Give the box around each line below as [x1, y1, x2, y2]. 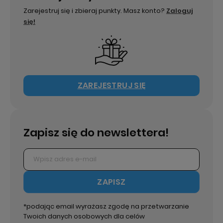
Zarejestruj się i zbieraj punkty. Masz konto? [23, 5, 166, 15]
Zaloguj [166, 5, 193, 15]
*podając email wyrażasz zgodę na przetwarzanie [23, 201, 189, 211]
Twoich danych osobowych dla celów [23, 211, 145, 221]
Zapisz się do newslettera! [23, 124, 169, 140]
